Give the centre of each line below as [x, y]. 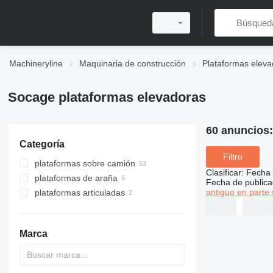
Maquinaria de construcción [133, 63]
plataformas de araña [76, 178]
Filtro [232, 157]
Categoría [42, 144]
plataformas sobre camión [85, 163]
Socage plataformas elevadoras [107, 97]
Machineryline [36, 63]
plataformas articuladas [80, 193]
